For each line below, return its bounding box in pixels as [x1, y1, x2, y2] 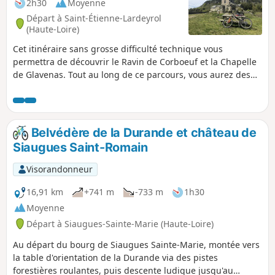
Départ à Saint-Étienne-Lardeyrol [26, 12, 161, 24]
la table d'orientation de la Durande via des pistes [13, 251, 218, 263]
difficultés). [13, 94, 58, 106]
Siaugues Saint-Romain [13, 139, 148, 155]
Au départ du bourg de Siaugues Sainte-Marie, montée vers [13, 238, 260, 250]
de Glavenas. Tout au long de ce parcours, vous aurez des [13, 68, 250, 80]
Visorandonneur [26, 163, 93, 175]
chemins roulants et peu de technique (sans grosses [13, 81, 229, 93]
